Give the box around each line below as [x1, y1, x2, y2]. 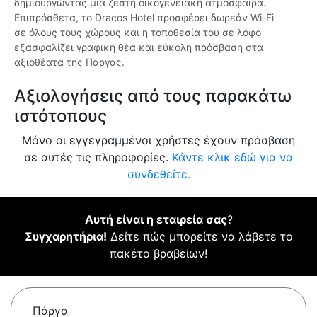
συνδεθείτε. [127, 167, 190, 182]
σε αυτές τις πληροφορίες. [24, 150, 172, 165]
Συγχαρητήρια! [24, 229, 107, 244]
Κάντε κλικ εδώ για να [172, 150, 293, 165]
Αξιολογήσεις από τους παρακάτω [14, 86, 292, 107]
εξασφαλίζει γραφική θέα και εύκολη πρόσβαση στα [14, 41, 263, 54]
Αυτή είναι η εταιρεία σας [84, 212, 227, 227]
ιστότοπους [14, 105, 107, 127]
